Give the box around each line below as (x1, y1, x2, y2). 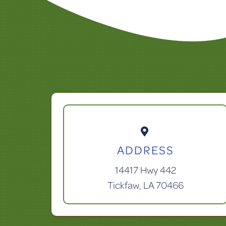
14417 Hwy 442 (115, 163, 176, 177)
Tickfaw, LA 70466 (107, 178, 184, 192)
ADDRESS (117, 142, 174, 159)
